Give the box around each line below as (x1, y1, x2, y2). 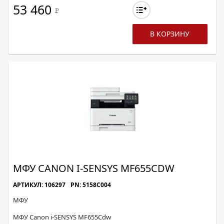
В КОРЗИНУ (150, 29, 190, 38)
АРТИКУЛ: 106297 (13, 180, 65, 189)
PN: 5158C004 (70, 180, 111, 189)
